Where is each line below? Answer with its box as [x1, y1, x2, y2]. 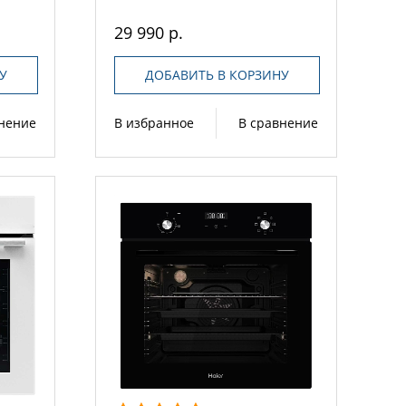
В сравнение [237, 114, 318, 132]
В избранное [114, 114, 195, 132]
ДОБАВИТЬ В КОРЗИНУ [144, 66, 289, 84]
